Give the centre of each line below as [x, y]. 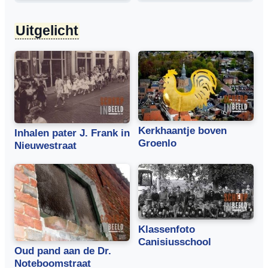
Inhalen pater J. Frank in [72, 133]
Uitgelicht [47, 30]
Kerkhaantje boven [182, 131]
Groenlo [157, 144]
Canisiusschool [175, 242]
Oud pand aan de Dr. [63, 251]
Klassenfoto [167, 230]
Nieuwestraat [45, 146]
